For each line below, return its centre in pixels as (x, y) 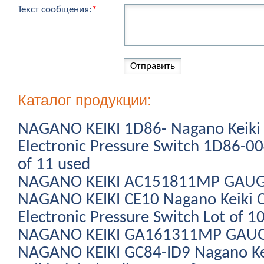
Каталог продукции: (85, 100)
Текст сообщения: (55, 10)
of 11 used (54, 165)
